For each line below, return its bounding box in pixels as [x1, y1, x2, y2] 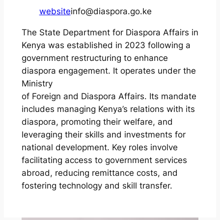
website [39, 6, 71, 16]
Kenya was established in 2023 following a [21, 40, 191, 50]
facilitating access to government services [21, 155, 187, 165]
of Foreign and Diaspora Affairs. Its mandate [21, 91, 196, 101]
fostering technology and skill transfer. [21, 180, 172, 191]
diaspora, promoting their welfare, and [21, 116, 173, 127]
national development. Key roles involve [21, 142, 178, 152]
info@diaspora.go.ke [70, 6, 152, 16]
